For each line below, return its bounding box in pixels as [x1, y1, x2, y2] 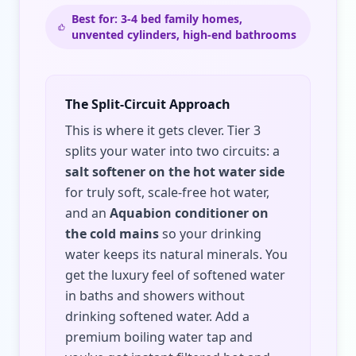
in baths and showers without [65, 287, 245, 304]
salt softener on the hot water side [65, 163, 284, 180]
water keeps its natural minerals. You [65, 246, 288, 263]
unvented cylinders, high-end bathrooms [72, 27, 297, 42]
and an [65, 204, 110, 222]
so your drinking [159, 225, 261, 242]
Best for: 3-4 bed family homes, [72, 11, 243, 26]
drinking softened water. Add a [65, 308, 250, 325]
